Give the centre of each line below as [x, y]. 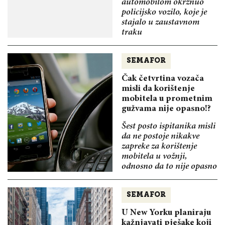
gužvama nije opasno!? [166, 109]
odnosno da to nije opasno [169, 166]
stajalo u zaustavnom [160, 22]
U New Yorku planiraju [166, 213]
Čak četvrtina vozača [163, 79]
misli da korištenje [158, 89]
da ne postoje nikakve [160, 136]
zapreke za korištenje [159, 146]
